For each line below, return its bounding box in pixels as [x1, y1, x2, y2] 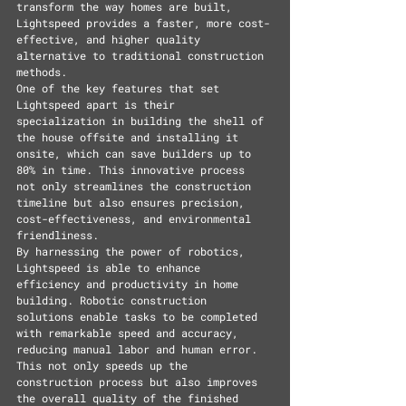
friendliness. [16, 227, 99, 242]
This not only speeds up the [16, 358, 194, 372]
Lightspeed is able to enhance [16, 260, 207, 275]
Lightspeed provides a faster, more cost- [16, 15, 270, 30]
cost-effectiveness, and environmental [16, 211, 257, 226]
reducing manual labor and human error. [16, 342, 264, 356]
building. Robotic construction [16, 293, 213, 307]
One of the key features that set [16, 81, 226, 95]
